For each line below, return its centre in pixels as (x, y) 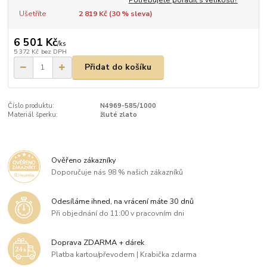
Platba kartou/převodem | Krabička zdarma (124, 255)
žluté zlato (118, 114)
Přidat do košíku (118, 67)
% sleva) (136, 14)
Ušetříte (32, 14)
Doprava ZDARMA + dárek (98, 243)
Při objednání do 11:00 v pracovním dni (118, 214)
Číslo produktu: (31, 105)
